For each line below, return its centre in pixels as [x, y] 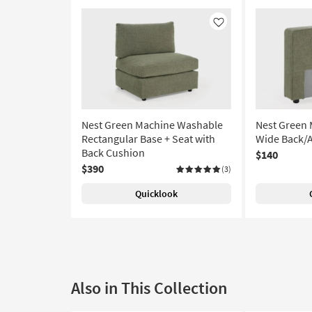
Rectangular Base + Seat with [148, 139]
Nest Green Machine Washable [152, 125]
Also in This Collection [149, 288]
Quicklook [156, 194]
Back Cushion [113, 153]
